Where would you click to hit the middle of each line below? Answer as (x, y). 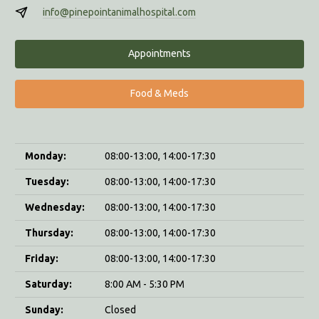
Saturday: (48, 284)
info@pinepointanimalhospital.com (119, 12)
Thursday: (49, 232)
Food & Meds (159, 94)
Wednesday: (55, 207)
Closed (120, 309)
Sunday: (44, 309)
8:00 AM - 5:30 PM (145, 284)
